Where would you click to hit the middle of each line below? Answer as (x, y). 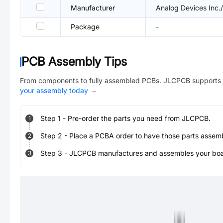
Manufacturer (93, 8)
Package (85, 27)
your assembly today (54, 90)
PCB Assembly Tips (74, 61)
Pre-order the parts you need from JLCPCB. (139, 118)
